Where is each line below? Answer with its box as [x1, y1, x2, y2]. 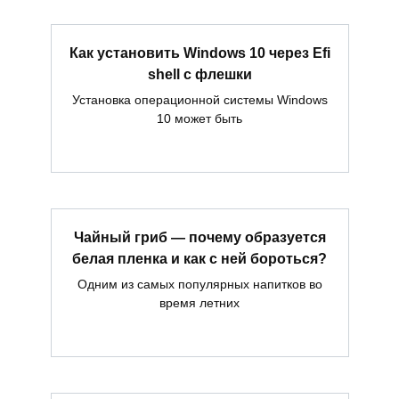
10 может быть [157, 111, 242, 126]
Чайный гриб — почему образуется [73, 229, 326, 245]
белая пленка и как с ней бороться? [72, 250, 327, 266]
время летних [159, 296, 240, 311]
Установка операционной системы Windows [71, 93, 328, 108]
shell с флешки [147, 66, 252, 82]
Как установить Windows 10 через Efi [69, 45, 330, 61]
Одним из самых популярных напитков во [77, 277, 322, 292]
